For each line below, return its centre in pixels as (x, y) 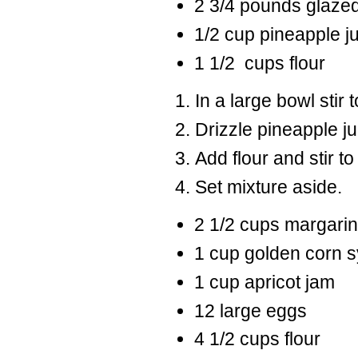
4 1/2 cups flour (257, 339)
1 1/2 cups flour (259, 63)
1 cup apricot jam (264, 282)
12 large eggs (250, 310)
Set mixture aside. (268, 187)
